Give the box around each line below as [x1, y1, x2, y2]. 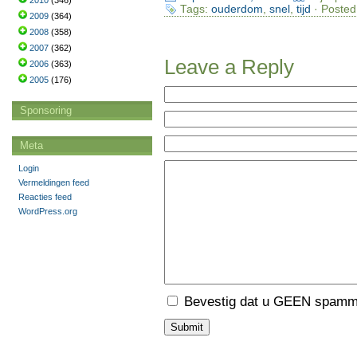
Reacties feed [18, 192, 72, 202]
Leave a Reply [163, 56, 294, 79]
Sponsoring [20, 104, 72, 116]
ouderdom [210, 2, 263, 15]
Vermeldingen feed [18, 178, 89, 187]
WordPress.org [18, 206, 77, 216]
